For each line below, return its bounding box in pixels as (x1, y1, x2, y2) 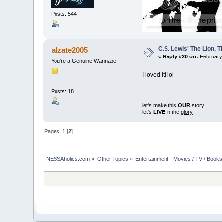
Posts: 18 (51, 88, 74, 95)
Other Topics (97, 155, 128, 162)
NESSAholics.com (46, 155, 90, 162)
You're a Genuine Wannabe (51, 57, 117, 64)
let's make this (142, 102, 178, 108)
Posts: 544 (51, 10, 77, 17)
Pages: (44, 128, 63, 134)
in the (165, 109, 181, 115)
